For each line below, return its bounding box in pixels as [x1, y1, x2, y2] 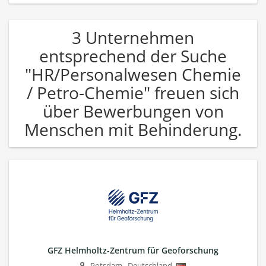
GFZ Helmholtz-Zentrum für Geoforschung [47, 244, 218, 256]
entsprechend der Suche [39, 44, 227, 67]
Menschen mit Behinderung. [24, 118, 242, 141]
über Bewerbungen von [42, 99, 224, 122]
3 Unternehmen [72, 26, 194, 49]
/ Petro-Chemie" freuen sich [27, 81, 239, 104]
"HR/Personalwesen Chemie [25, 62, 241, 85]
